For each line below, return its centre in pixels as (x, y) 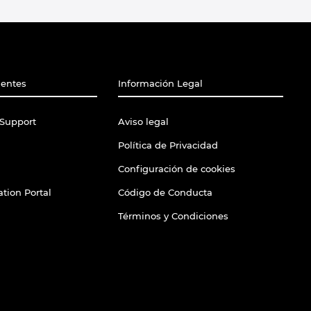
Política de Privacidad (168, 145)
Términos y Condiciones (173, 216)
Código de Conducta (165, 193)
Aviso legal (143, 122)
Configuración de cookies (176, 169)
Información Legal (160, 84)
